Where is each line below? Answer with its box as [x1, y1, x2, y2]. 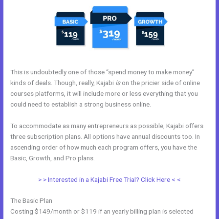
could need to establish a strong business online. [10, 100, 152, 108]
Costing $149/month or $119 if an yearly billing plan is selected [10, 207, 194, 216]
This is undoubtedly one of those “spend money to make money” [10, 67, 195, 76]
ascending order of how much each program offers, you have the [10, 143, 197, 151]
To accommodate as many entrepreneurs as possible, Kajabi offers [10, 121, 204, 130]
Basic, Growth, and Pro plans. [10, 153, 97, 162]
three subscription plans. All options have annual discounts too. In [10, 132, 200, 140]
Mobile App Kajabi [96, 153, 149, 162]
